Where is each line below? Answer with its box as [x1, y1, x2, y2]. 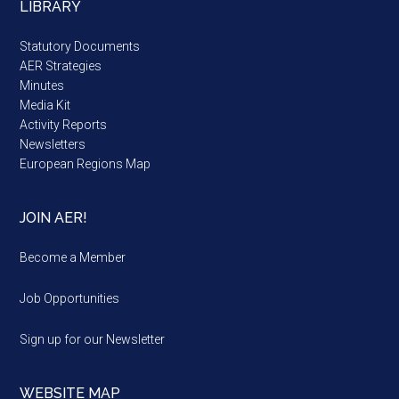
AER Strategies [20, 59, 102, 74]
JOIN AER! [20, 209, 88, 227]
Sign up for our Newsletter [20, 332, 166, 347]
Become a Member [20, 250, 126, 265]
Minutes [20, 78, 65, 94]
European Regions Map [20, 157, 151, 172]
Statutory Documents [20, 39, 141, 54]
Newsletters [20, 137, 86, 152]
